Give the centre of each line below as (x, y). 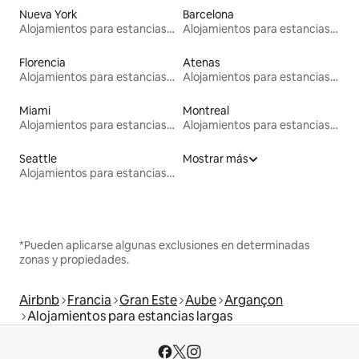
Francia (89, 300)
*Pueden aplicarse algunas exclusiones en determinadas (165, 245)
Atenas (202, 62)
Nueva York (48, 14)
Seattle (38, 158)
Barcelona (208, 14)
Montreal (206, 110)
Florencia (42, 62)
